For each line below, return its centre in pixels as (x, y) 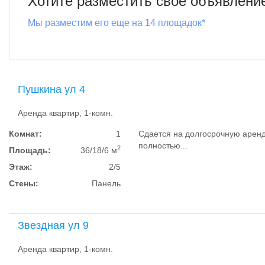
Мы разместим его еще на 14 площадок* (117, 23)
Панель (106, 183)
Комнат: (25, 134)
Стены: (24, 183)
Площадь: (30, 150)
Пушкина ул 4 (51, 89)
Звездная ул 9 (53, 225)
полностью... (163, 146)
